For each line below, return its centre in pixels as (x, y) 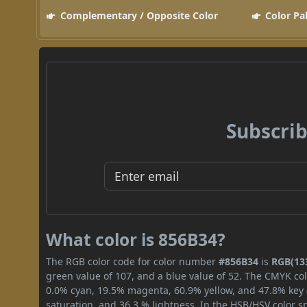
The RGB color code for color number (133, 261)
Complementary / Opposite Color (137, 15)
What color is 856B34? (136, 239)
